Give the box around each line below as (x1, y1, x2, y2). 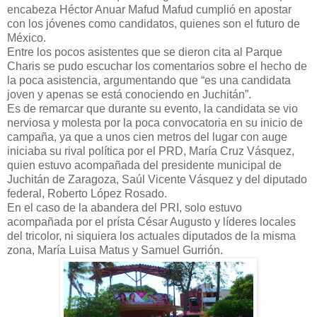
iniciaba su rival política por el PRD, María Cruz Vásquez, (7, 145, 294, 158)
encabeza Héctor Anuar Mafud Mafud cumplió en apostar (7, 4, 292, 16)
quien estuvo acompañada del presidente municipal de (7, 159, 282, 172)
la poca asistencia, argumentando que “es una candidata (7, 74, 291, 87)
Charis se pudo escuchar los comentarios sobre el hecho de (7, 60, 307, 73)
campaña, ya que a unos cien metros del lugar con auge (7, 131, 287, 144)
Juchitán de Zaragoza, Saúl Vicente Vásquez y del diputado (7, 173, 307, 186)
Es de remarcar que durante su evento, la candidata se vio (7, 103, 298, 115)
